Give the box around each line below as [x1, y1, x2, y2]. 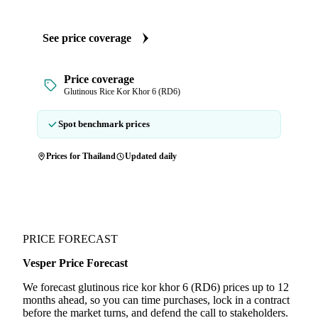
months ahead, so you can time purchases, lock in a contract [23, 294, 290, 306]
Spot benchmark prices [58, 119, 150, 129]
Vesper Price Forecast [23, 257, 128, 269]
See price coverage [43, 32, 131, 44]
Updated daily [125, 151, 177, 161]
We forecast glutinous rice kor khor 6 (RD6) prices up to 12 [23, 281, 289, 293]
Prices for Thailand [46, 151, 116, 161]
